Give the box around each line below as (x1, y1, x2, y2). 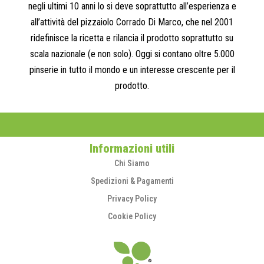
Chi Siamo (114, 158, 150, 168)
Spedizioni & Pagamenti (90, 176, 174, 186)
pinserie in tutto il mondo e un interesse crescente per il (29, 64, 235, 75)
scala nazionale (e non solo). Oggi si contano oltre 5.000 (29, 48, 235, 60)
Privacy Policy (107, 193, 157, 203)
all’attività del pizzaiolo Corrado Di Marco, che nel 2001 (31, 16, 233, 28)
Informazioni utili (90, 141, 174, 156)
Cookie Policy (108, 211, 156, 221)
